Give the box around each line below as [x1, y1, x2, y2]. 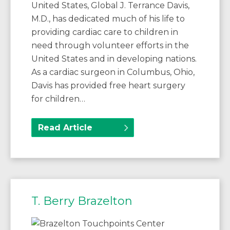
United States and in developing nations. [31, 54, 197, 64]
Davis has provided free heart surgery [31, 81, 185, 91]
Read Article [38, 123, 92, 133]
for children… [31, 94, 85, 104]
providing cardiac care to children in [31, 27, 178, 37]
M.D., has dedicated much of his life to [31, 14, 185, 24]
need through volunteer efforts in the [31, 41, 189, 51]
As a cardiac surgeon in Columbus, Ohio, [31, 67, 195, 78]
